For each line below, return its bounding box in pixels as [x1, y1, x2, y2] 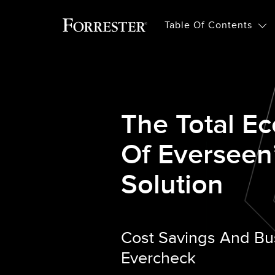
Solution [121, 169, 223, 202]
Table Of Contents [165, 20, 253, 31]
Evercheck [121, 249, 196, 268]
